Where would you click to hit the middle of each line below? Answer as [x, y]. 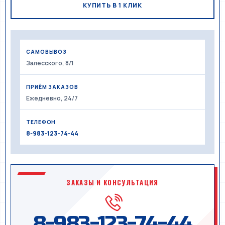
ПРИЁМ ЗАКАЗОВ [52, 87]
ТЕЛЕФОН [41, 122]
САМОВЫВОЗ [47, 52]
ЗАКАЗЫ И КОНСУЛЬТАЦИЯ [113, 182]
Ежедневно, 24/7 [52, 98]
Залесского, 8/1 [50, 63]
